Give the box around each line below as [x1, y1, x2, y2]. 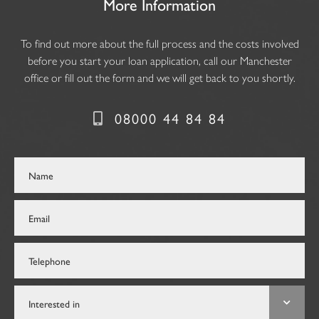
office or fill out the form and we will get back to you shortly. [23, 69, 296, 86]
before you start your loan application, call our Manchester [27, 52, 292, 69]
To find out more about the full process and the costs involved [20, 35, 299, 52]
